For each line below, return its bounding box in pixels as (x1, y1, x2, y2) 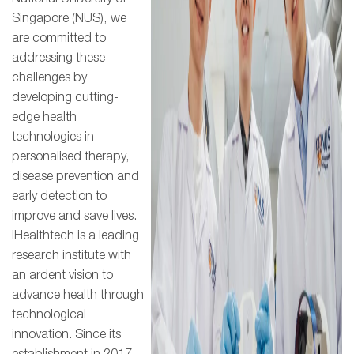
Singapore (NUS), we (12, 13, 126, 24)
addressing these (12, 52, 105, 64)
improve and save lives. (12, 210, 137, 222)
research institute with (12, 250, 131, 262)
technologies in (12, 131, 94, 143)
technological (12, 309, 86, 321)
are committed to (12, 32, 106, 44)
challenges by (12, 72, 87, 84)
